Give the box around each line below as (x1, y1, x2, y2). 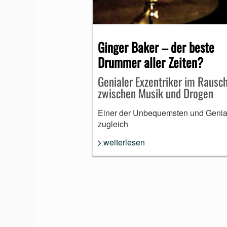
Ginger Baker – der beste (98, 37, 214, 56)
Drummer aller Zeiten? (98, 52, 203, 71)
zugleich (98, 118, 128, 130)
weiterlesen (103, 136, 145, 148)
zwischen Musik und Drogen (98, 84, 213, 102)
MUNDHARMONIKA (101, 16, 172, 27)
